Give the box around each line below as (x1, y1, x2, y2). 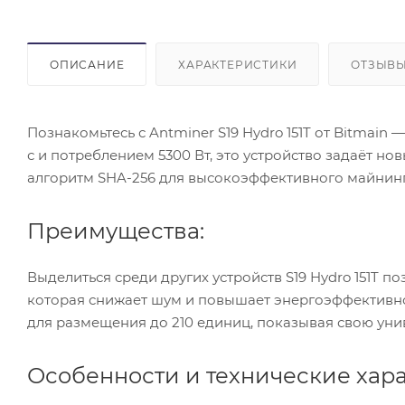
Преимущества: (27, 217, 204, 244)
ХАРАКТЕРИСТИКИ (178, 57, 297, 71)
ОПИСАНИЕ (50, 57, 125, 71)
